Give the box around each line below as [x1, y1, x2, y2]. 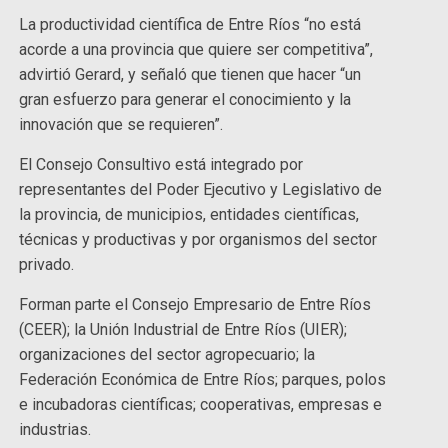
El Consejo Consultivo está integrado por [19, 154, 304, 174]
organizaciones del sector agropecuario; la [19, 344, 316, 364]
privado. [19, 254, 79, 274]
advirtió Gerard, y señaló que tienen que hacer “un [19, 64, 362, 84]
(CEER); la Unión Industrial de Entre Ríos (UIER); [19, 319, 348, 339]
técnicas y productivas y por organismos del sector [19, 229, 378, 249]
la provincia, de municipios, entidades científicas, [19, 204, 360, 224]
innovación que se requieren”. [19, 114, 228, 134]
